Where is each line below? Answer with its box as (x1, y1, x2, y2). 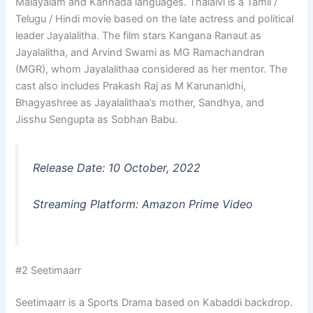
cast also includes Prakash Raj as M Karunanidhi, (15, 80, 247, 93)
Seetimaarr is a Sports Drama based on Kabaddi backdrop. (15, 296, 293, 309)
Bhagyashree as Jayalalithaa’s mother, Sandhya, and (15, 96, 265, 110)
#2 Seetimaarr (15, 263, 82, 277)
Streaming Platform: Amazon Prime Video (33, 197, 254, 212)
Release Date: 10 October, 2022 (33, 161, 201, 175)
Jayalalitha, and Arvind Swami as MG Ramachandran (15, 46, 265, 59)
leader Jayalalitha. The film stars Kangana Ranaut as (15, 29, 262, 43)
